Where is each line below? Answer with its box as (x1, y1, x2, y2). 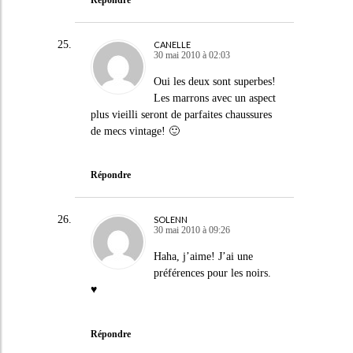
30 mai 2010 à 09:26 (153, 225, 230, 236)
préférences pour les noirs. (153, 267, 271, 279)
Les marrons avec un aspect (153, 91, 276, 104)
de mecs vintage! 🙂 (90, 124, 180, 137)
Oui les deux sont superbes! (153, 75, 276, 87)
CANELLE (153, 39, 191, 50)
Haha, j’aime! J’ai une (153, 251, 253, 262)
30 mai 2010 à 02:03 (153, 49, 230, 61)
